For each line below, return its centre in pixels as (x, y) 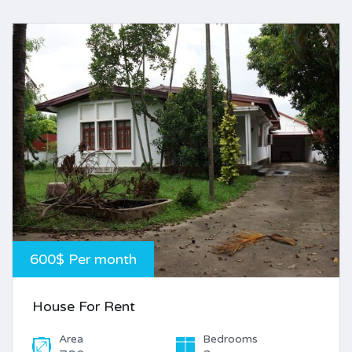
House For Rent (84, 306)
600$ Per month (83, 259)
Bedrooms (230, 339)
